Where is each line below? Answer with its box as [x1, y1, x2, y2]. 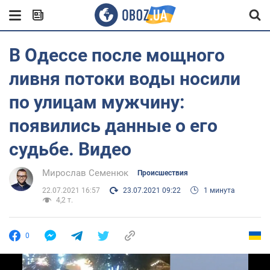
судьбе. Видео [9, 139, 131, 160]
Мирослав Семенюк [42, 168, 128, 178]
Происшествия [137, 169, 188, 177]
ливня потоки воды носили [9, 68, 240, 89]
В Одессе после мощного [9, 45, 225, 66]
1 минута [204, 186, 235, 195]
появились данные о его [9, 115, 218, 136]
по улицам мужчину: [9, 92, 184, 113]
